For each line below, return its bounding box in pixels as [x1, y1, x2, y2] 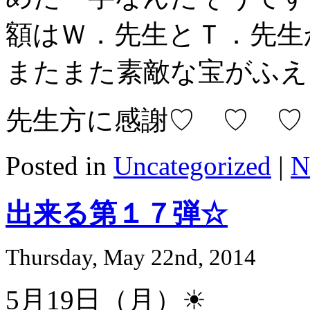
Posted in [6, 150, 113, 181]
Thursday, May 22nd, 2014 [6, 245, 256, 271]
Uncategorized [113, 150, 271, 181]
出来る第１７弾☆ [6, 197, 228, 229]
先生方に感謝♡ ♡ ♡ [6, 104, 303, 135]
